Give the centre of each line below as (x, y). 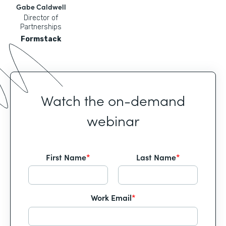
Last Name (156, 157)
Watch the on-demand (113, 100)
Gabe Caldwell (41, 7)
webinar (113, 120)
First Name (66, 157)
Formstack (41, 39)
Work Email (111, 197)
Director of (41, 18)
